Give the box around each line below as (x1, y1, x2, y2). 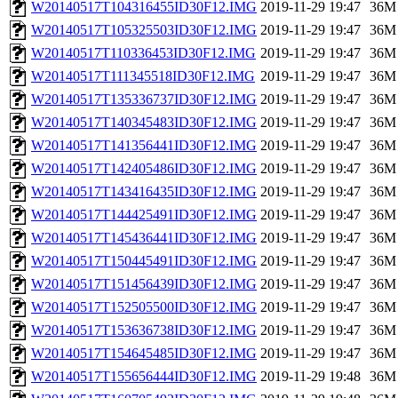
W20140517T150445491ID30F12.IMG (31, 253, 257, 269)
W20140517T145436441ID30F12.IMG (31, 230, 257, 246)
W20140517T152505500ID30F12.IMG (31, 299, 257, 315)
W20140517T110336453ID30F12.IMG (31, 45, 256, 61)
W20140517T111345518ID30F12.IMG (31, 68, 255, 84)
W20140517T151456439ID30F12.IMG (31, 276, 257, 292)
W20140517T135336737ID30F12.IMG (31, 92, 257, 107)
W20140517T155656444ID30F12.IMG (31, 369, 257, 385)
